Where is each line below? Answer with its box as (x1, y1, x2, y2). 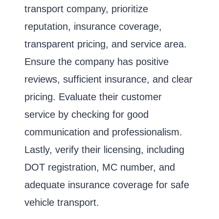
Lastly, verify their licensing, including (24, 144, 184, 155)
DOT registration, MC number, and (24, 161, 175, 173)
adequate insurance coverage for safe (24, 179, 189, 190)
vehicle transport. (24, 197, 99, 208)
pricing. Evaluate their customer (24, 91, 162, 102)
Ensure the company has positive (24, 56, 169, 67)
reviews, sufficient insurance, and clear (24, 73, 193, 85)
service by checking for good (24, 109, 149, 120)
